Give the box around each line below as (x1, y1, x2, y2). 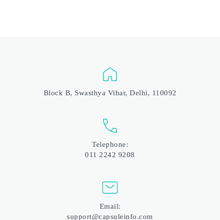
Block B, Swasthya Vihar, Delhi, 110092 (43, 88, 177, 97)
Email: (99, 202, 121, 210)
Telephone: (92, 140, 129, 148)
